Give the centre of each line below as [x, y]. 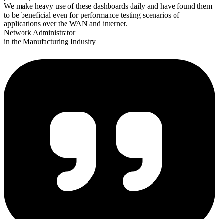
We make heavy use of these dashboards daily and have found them [108, 6]
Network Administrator [40, 33]
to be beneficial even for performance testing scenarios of [92, 15]
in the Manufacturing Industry [50, 42]
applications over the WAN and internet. [66, 24]
